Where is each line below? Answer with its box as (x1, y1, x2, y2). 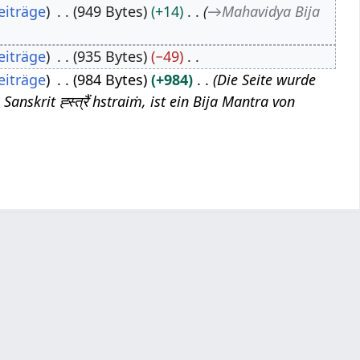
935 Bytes (76, 46, 143, 66)
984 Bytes (76, 69, 143, 89)
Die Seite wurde (216, 69, 316, 89)
